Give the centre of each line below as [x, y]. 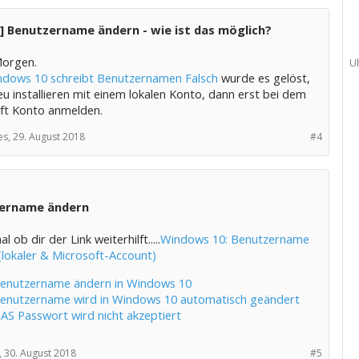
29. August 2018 [48, 137]
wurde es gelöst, [264, 78]
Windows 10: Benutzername [234, 239]
